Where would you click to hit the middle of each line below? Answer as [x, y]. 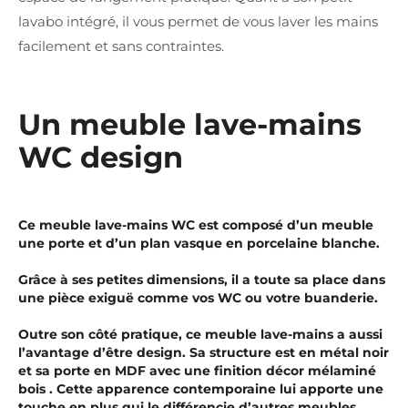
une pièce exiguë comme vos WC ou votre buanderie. [198, 298]
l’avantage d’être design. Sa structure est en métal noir [204, 353]
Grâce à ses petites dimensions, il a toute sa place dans [202, 280]
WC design [101, 157]
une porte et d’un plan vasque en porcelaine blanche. [199, 244]
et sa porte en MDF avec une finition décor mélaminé [197, 371]
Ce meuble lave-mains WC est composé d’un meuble [196, 225]
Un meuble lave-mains [190, 124]
